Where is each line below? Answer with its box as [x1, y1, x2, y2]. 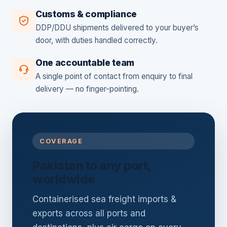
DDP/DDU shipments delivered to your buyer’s [35, 23, 199, 33]
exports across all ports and [32, 208, 145, 219]
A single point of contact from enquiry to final [35, 71, 193, 82]
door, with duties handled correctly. [35, 35, 158, 46]
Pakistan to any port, [32, 158, 151, 173]
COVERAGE [40, 137, 83, 145]
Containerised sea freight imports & [32, 194, 176, 205]
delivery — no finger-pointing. [35, 84, 139, 94]
